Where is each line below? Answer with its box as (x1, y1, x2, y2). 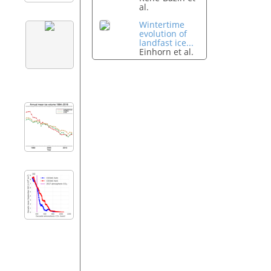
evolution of (139, 28, 188, 40)
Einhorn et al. (139, 46, 194, 58)
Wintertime (139, 19, 185, 31)
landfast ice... (139, 37, 194, 49)
